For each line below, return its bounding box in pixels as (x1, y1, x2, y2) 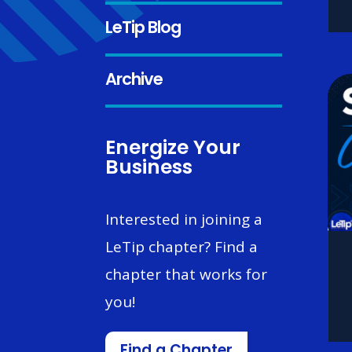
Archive (105, 71, 163, 89)
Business (105, 159, 193, 179)
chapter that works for (105, 264, 268, 285)
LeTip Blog (105, 20, 181, 38)
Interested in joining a (105, 209, 263, 230)
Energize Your (105, 139, 241, 159)
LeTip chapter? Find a (105, 236, 258, 258)
